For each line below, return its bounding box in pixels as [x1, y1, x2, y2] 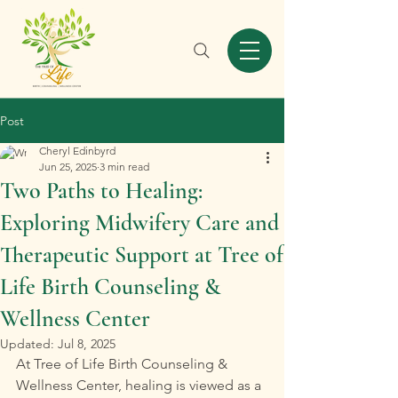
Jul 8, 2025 [58, 336, 115, 352]
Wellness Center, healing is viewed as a [16, 377, 265, 394]
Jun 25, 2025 [39, 160, 97, 173]
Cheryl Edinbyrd [39, 144, 115, 157]
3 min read [99, 160, 149, 173]
